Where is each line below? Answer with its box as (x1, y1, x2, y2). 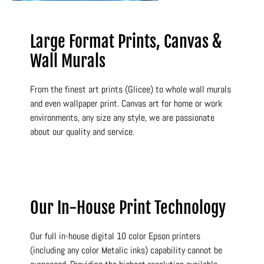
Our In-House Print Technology (30, 197, 226, 219)
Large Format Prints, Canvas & (30, 31, 222, 52)
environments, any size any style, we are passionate (30, 111, 215, 124)
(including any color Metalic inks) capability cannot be (30, 244, 223, 257)
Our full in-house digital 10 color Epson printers (30, 230, 201, 243)
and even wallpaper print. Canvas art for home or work (30, 97, 223, 110)
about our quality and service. (30, 126, 135, 138)
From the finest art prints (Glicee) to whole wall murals (30, 83, 232, 96)
